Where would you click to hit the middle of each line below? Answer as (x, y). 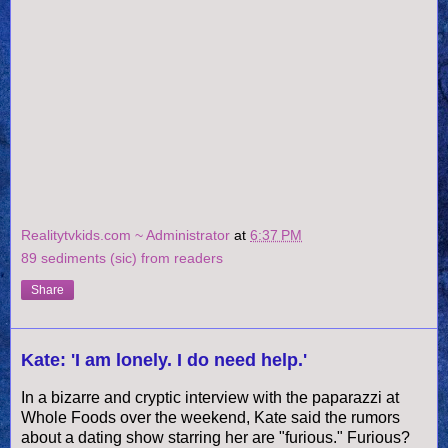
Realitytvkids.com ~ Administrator (127, 235)
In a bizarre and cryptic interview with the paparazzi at (210, 397)
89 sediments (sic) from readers (122, 258)
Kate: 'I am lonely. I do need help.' (164, 360)
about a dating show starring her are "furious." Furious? (215, 437)
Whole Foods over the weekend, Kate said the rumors (210, 417)
